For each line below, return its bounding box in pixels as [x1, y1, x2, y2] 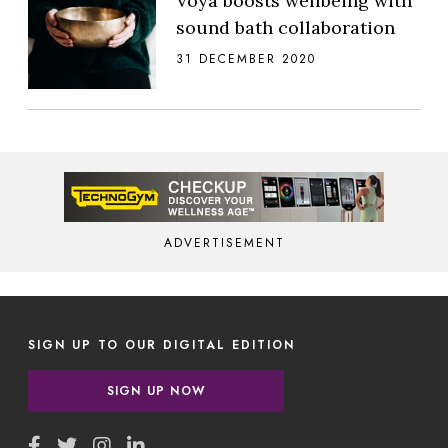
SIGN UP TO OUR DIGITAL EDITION [28, 335, 295, 354]
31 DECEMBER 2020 [176, 49, 316, 68]
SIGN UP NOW [106, 381, 206, 400]
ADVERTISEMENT [163, 233, 285, 252]
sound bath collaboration [176, 15, 395, 39]
